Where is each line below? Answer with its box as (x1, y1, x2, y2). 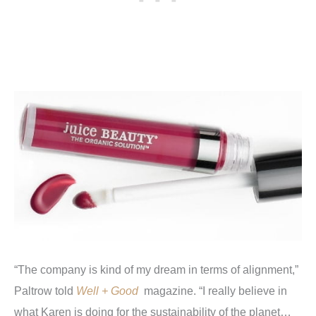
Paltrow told (14, 284, 76, 298)
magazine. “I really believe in (144, 284, 287, 298)
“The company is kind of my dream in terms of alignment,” (14, 263, 298, 276)
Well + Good (76, 284, 138, 298)
